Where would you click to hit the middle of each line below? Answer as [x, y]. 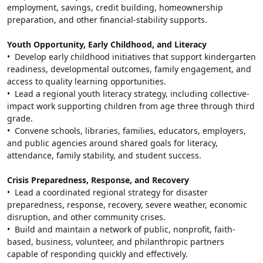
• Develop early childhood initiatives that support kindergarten [131, 56]
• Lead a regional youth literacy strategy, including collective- [128, 93]
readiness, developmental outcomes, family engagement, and [129, 69]
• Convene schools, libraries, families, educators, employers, [127, 130]
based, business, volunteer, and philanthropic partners [116, 241]
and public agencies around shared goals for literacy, [112, 143]
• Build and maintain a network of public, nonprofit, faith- [121, 229]
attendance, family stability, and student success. [104, 155]
